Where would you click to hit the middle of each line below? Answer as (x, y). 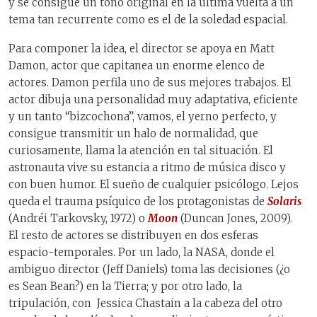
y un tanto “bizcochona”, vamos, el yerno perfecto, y (143, 116)
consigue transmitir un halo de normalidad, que (133, 133)
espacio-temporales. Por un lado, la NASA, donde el (142, 252)
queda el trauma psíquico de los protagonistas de (138, 201)
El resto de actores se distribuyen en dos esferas (133, 235)
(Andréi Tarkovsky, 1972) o (78, 218)
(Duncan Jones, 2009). (235, 218)
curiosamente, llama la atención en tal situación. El (141, 150)
